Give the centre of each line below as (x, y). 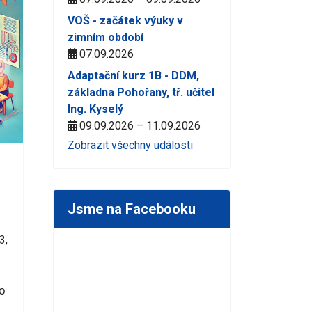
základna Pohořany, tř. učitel (141, 92)
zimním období (106, 37)
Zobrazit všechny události (130, 145)
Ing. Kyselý (95, 109)
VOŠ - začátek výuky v (125, 20)
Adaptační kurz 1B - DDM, (133, 75)
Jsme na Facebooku (132, 209)
